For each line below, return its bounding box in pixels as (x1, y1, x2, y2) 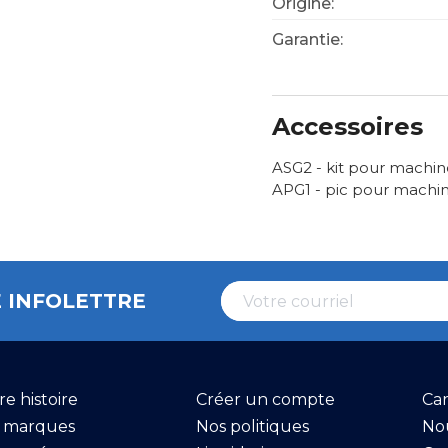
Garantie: (272, 30, 343, 49)
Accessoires (272, 112, 423, 141)
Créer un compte (195, 389, 335, 409)
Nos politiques (195, 416, 309, 436)
